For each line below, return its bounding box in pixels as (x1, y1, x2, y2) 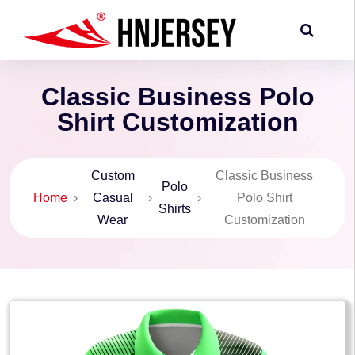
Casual (92, 191, 133, 204)
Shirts (158, 202, 191, 216)
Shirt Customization (56, 108, 299, 136)
